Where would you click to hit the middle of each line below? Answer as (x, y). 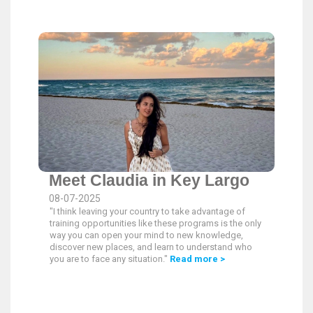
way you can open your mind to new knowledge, (146, 235)
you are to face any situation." (110, 259)
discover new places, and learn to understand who (151, 247)
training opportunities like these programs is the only (155, 223)
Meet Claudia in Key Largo (149, 180)
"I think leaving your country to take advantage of (147, 211)
